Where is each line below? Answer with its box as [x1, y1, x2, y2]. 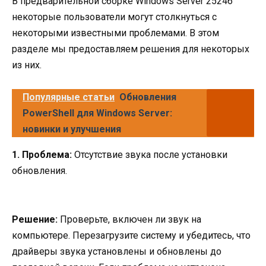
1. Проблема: [12, 149, 72, 161]
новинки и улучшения [23, 123, 121, 135]
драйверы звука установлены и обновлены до [12, 245, 221, 257]
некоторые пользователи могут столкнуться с [12, 11, 217, 23]
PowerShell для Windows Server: [23, 107, 172, 119]
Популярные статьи [23, 91, 115, 103]
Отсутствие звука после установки [72, 149, 227, 161]
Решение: [12, 213, 58, 225]
